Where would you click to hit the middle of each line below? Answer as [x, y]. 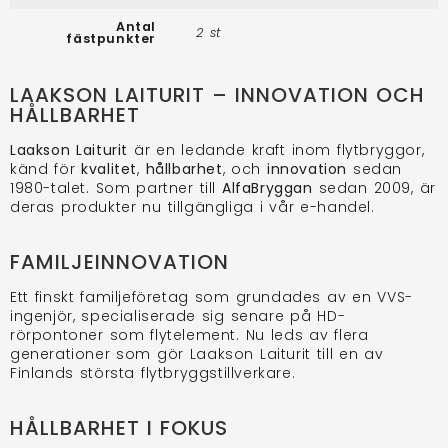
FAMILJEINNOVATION [119, 261]
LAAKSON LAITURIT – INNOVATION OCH [217, 94]
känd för [46, 168]
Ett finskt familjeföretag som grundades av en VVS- [211, 296]
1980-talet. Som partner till [116, 187]
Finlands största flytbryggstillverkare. [153, 372]
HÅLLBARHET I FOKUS [119, 427]
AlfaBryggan [267, 187]
